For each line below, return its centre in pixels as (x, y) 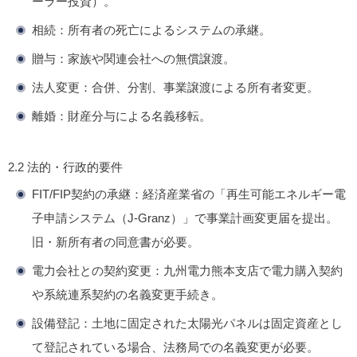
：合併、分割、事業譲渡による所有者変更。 (199, 88)
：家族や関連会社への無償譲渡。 (145, 59)
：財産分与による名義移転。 (133, 116)
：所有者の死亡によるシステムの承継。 (163, 30)
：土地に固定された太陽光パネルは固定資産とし (211, 324)
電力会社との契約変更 (92, 271)
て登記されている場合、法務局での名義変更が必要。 (175, 347)
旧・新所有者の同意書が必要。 (116, 242)
